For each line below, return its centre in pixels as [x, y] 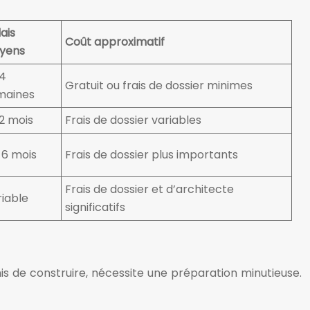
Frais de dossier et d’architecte [149, 189]
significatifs [95, 207]
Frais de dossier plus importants [152, 155]
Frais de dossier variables [133, 120]
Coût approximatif [115, 42]
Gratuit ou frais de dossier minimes [159, 85]
